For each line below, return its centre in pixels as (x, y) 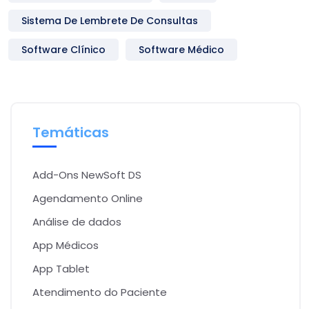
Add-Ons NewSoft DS (87, 175)
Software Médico (181, 49)
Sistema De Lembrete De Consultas (110, 20)
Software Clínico (63, 49)
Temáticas (71, 132)
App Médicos (66, 245)
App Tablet (61, 268)
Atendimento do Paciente (100, 292)
